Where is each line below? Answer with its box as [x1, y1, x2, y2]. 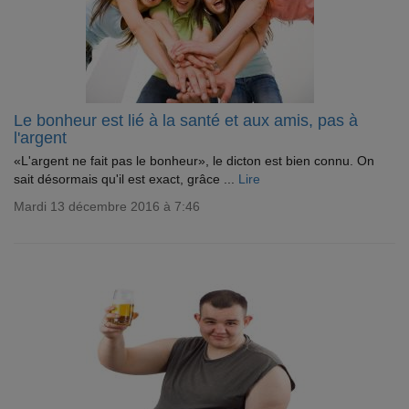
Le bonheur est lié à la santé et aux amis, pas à [14, 111, 358, 130]
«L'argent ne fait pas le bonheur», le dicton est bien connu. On [14, 153, 374, 168]
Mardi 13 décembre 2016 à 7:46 [14, 199, 200, 214]
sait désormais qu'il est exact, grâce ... [14, 172, 238, 186]
